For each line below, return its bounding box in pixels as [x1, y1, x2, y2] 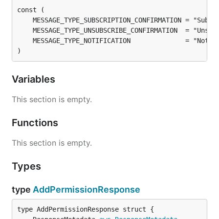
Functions [12, 117, 61, 129]
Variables [12, 73, 58, 85]
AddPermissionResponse [33, 184, 140, 195]
